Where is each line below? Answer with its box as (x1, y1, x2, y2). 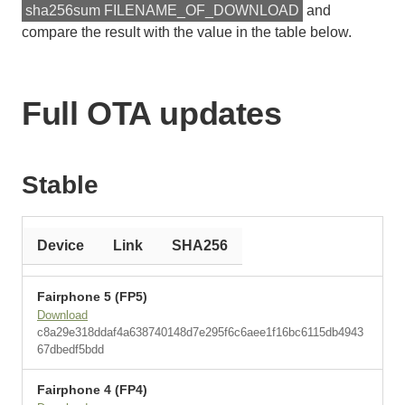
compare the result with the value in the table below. (22, 24, 352, 40)
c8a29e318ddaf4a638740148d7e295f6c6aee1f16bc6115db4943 (37, 325, 363, 339)
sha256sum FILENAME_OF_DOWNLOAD (25, 3, 299, 18)
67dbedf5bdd (37, 343, 104, 356)
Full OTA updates (22, 95, 282, 132)
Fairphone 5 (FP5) (37, 289, 147, 304)
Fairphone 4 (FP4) (37, 382, 147, 397)
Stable (22, 171, 99, 199)
